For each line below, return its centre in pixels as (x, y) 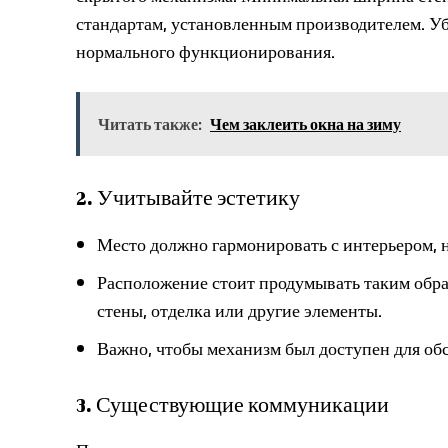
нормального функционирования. (205, 51)
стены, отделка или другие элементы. (239, 310)
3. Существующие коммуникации (232, 404)
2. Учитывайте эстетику (188, 197)
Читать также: (150, 124)
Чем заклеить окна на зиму (305, 124)
